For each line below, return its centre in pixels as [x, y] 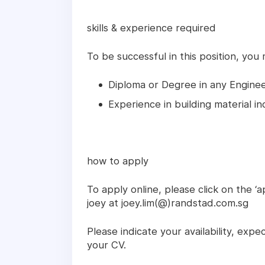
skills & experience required [151, 28]
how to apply [118, 161]
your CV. [106, 245]
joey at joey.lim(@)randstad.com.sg [168, 203]
